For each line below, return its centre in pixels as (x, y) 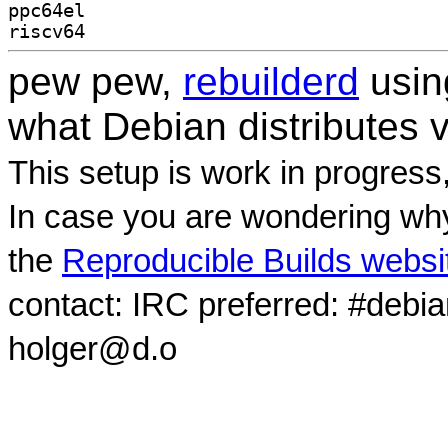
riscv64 (46, 31)
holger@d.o (92, 348)
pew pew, (95, 81)
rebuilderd (271, 81)
